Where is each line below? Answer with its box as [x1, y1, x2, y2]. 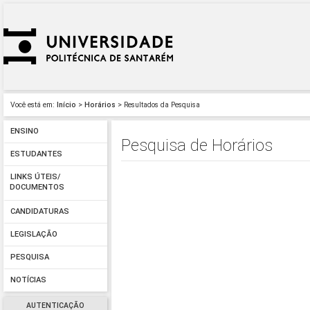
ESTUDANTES [10, 149, 62, 159]
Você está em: [10, 100, 55, 109]
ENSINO [10, 127, 39, 136]
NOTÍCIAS [10, 275, 46, 285]
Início [57, 100, 76, 109]
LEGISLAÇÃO [10, 230, 57, 239]
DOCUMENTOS [10, 183, 64, 194]
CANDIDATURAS [10, 207, 69, 217]
